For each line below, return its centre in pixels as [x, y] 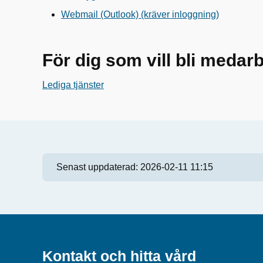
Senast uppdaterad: [98, 167]
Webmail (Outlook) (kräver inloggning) [140, 14]
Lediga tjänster [73, 85]
